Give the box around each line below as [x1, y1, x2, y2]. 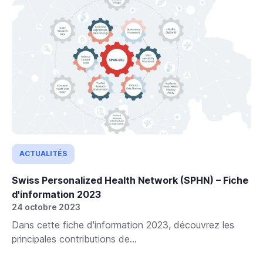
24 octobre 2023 [12, 201, 80, 212]
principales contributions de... [12, 232, 137, 245]
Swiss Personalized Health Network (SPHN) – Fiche [12, 174, 248, 186]
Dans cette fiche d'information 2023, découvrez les [12, 218, 234, 231]
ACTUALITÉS [19, 149, 67, 158]
